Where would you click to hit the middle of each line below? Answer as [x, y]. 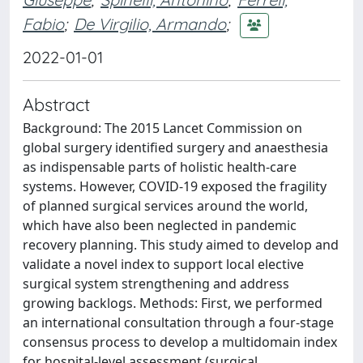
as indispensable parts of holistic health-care [160, 167]
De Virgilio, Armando [150, 23]
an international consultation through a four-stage [178, 322]
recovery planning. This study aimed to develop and [181, 245]
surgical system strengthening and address [156, 284]
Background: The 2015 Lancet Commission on [162, 128]
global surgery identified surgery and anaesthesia [175, 147]
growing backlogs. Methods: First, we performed [173, 303]
